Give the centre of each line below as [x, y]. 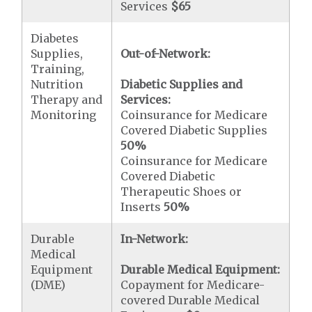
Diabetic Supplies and [182, 84]
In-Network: [155, 239]
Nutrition [57, 84]
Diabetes [55, 38]
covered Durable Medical [190, 300]
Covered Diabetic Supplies [194, 130]
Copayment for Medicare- [193, 285]
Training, [58, 69]
